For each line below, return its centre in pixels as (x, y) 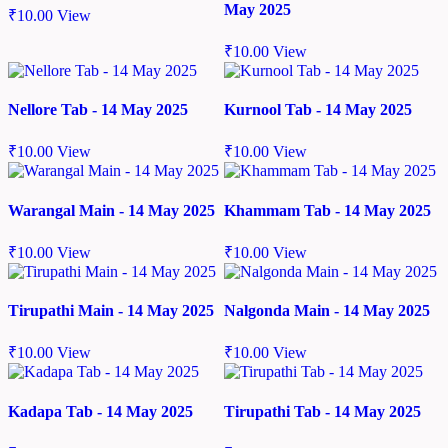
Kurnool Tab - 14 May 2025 (318, 110)
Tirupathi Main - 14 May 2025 (111, 311)
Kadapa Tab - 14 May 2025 (100, 411)
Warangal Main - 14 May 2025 (111, 210)
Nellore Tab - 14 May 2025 (98, 110)
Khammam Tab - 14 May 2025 (327, 210)
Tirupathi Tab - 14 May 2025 (322, 411)
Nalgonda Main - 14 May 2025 (327, 311)
